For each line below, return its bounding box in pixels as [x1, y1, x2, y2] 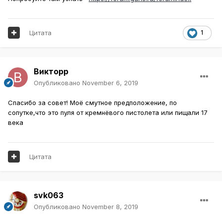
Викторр [34, 66, 68, 76]
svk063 [34, 190, 63, 200]
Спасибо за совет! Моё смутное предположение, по [8, 98, 177, 107]
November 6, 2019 [82, 78, 138, 87]
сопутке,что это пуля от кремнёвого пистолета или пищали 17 [8, 108, 208, 116]
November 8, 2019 [82, 202, 138, 211]
